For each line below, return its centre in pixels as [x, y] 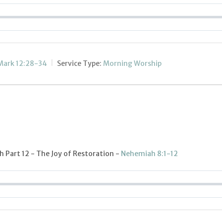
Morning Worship [132, 64]
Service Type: [79, 64]
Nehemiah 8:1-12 [149, 154]
